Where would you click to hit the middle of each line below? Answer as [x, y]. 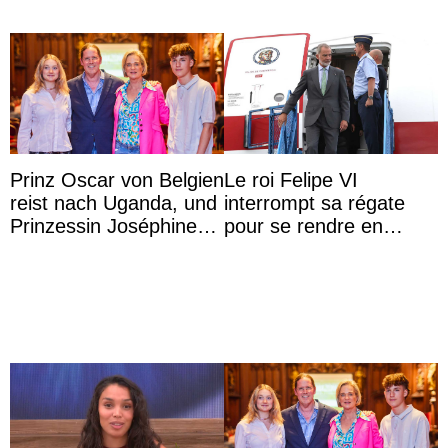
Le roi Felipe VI [291, 179]
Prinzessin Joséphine [103, 225]
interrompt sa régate [314, 202]
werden [42, 271]
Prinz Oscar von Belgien [117, 179]
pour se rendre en [303, 225]
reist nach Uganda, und [113, 202]
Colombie [265, 248]
